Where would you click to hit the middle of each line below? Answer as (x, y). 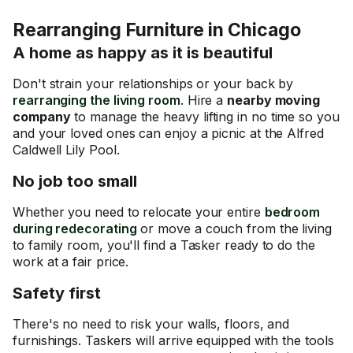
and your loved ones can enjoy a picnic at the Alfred (168, 133)
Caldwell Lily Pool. (66, 150)
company (42, 117)
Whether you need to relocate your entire (139, 212)
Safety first (57, 293)
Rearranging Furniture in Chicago (157, 30)
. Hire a (204, 100)
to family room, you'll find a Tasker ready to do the (164, 245)
